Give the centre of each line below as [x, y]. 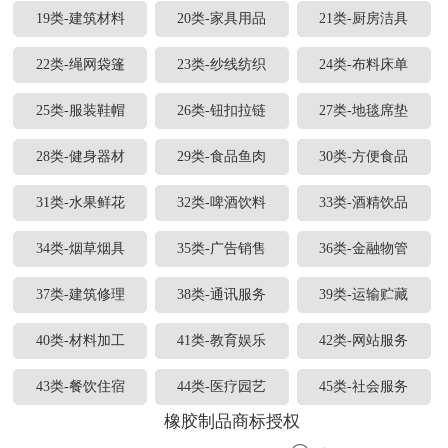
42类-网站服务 [364, 341]
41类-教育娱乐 [222, 341]
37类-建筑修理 [80, 295]
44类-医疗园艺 [222, 387]
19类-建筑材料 [80, 19]
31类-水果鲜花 [80, 203]
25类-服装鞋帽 [80, 111]
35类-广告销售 [222, 249]
